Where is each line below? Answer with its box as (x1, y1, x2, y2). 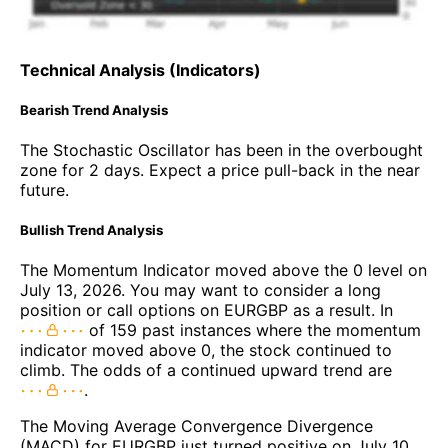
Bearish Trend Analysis (20, 101, 168, 118)
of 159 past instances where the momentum (84, 320, 421, 341)
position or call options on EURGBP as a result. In (20, 300, 393, 321)
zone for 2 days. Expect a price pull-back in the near (20, 160, 420, 181)
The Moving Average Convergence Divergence (20, 416, 373, 437)
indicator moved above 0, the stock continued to (20, 340, 392, 361)
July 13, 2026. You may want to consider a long (20, 280, 381, 301)
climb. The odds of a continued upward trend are (20, 360, 392, 381)
